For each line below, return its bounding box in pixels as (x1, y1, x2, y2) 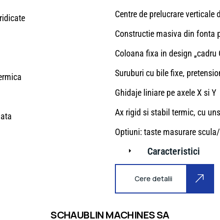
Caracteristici (147, 145, 200, 158)
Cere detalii (135, 174, 172, 184)
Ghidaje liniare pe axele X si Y (115, 87, 216, 98)
